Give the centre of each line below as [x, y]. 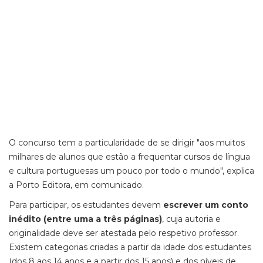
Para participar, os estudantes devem [86, 205]
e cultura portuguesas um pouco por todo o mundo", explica [131, 171]
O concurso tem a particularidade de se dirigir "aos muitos [127, 143]
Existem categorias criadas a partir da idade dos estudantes [130, 247]
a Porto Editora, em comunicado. [76, 185]
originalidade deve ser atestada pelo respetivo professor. [124, 233]
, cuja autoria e [191, 219]
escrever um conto [206, 205]
